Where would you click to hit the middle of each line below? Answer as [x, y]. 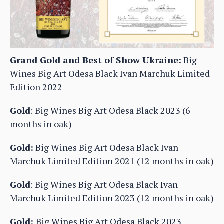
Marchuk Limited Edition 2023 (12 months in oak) [112, 198]
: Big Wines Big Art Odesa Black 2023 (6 [110, 111]
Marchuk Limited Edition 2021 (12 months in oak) [112, 161]
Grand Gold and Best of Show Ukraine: [96, 60]
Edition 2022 [36, 87]
